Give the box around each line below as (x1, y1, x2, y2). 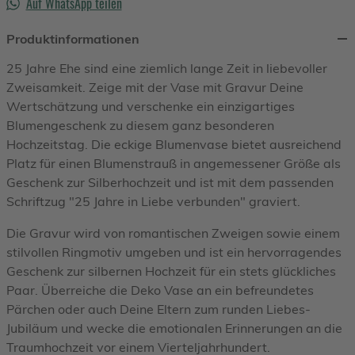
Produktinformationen (6, 31, 139, 48)
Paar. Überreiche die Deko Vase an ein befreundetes (6, 282, 314, 299)
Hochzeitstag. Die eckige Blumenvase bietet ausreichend (6, 136, 342, 153)
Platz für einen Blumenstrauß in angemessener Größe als (6, 155, 341, 172)
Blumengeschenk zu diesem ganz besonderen (6, 117, 274, 134)
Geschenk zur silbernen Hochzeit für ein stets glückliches (6, 263, 336, 280)
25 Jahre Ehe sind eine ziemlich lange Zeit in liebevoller (6, 60, 327, 77)
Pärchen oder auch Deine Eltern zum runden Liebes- (6, 301, 311, 318)
